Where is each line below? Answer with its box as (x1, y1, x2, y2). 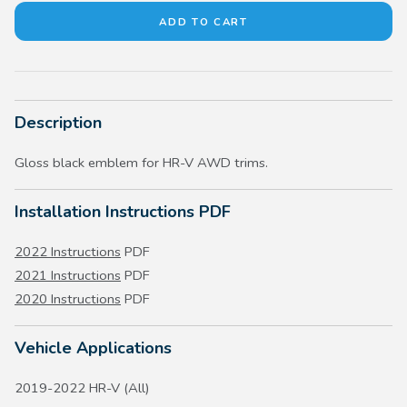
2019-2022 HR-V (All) (15, 379, 150, 398)
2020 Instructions (15, 290, 121, 309)
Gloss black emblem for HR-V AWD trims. (15, 154, 268, 173)
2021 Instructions (15, 266, 121, 285)
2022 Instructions (15, 243, 121, 262)
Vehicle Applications (15, 337, 172, 360)
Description (15, 112, 102, 134)
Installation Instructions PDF (15, 201, 231, 223)
